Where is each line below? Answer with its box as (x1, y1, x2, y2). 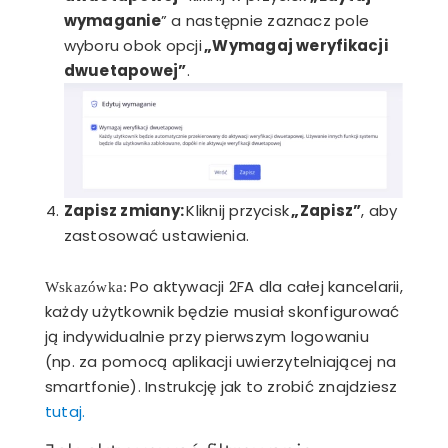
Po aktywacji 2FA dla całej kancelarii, (127, 276, 403, 298)
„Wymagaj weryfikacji (204, 35, 388, 57)
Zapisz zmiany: (63, 200, 185, 222)
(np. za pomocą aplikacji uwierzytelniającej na (45, 351, 397, 373)
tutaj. (45, 401, 90, 423)
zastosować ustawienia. (63, 225, 250, 247)
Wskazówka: (45, 278, 128, 294)
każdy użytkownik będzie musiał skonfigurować (45, 301, 400, 323)
